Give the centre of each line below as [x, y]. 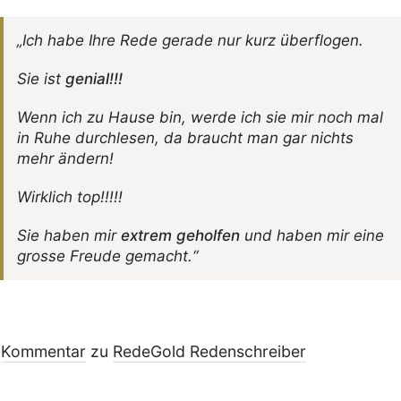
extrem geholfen [180, 235]
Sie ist [41, 79]
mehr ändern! [65, 158]
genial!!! [94, 79]
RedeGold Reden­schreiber [209, 351]
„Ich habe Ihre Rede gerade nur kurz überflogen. [190, 40]
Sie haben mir [68, 235]
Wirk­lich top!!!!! [69, 197]
